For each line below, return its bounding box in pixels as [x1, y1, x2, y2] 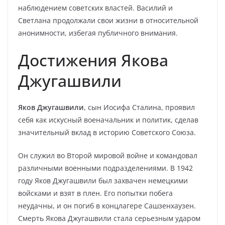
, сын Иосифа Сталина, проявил [84, 102, 195, 112]
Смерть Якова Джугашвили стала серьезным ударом [18, 213, 200, 223]
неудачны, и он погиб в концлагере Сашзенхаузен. [18, 201, 196, 210]
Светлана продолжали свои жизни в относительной [18, 16, 198, 25]
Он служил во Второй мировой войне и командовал [18, 151, 197, 160]
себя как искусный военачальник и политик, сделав [18, 115, 198, 125]
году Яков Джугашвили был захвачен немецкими [18, 176, 188, 185]
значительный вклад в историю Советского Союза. [18, 128, 196, 137]
